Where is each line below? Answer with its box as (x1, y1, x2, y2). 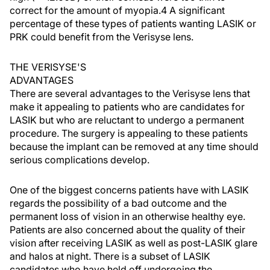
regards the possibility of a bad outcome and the (10, 197, 227, 209)
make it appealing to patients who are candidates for (10, 101, 245, 113)
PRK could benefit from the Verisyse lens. (10, 31, 193, 43)
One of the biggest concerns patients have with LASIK (10, 184, 249, 196)
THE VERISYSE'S (10, 61, 86, 73)
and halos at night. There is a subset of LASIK (10, 250, 210, 262)
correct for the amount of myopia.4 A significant (10, 4, 225, 16)
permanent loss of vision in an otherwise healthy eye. (10, 210, 245, 222)
